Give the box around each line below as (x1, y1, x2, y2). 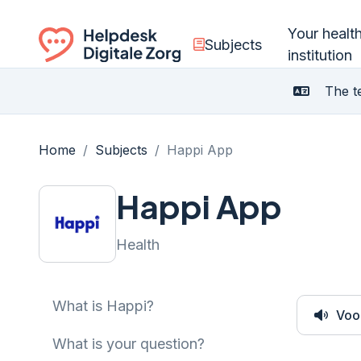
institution (288, 47, 353, 64)
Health (116, 236, 160, 253)
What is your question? (52, 335, 205, 352)
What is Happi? (52, 297, 154, 314)
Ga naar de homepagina (38, 64, 197, 81)
